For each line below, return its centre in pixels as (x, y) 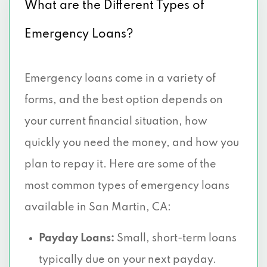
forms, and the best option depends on (124, 100)
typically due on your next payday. (128, 260)
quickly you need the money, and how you (132, 143)
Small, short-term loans (176, 238)
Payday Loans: (77, 238)
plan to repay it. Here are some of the (120, 164)
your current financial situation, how (116, 122)
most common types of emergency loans (127, 186)
